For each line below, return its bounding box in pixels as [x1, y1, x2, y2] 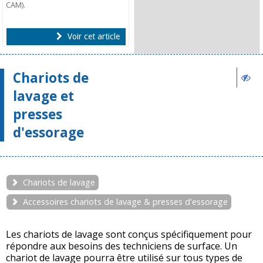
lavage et [13, 87, 74, 106]
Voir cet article [65, 31, 120, 41]
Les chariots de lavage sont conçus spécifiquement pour [6, 227, 252, 241]
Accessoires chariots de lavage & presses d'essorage [23, 196, 228, 208]
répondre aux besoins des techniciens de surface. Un [6, 239, 237, 252]
